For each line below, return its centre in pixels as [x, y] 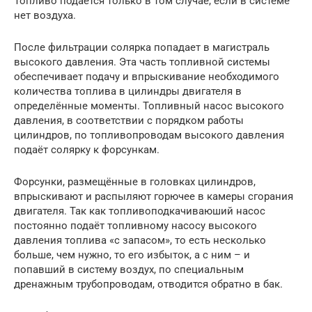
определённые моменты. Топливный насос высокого [149, 106]
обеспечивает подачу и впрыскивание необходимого [147, 76]
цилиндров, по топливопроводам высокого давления [149, 135]
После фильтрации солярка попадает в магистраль [142, 47]
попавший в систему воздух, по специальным [129, 269]
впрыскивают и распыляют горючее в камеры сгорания [154, 196]
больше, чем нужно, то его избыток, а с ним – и [132, 255]
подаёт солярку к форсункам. [87, 149]
